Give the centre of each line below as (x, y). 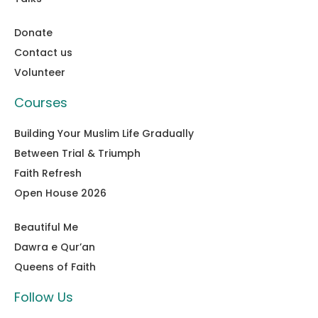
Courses (41, 102)
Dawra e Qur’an (55, 247)
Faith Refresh (48, 173)
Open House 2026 (60, 193)
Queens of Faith (55, 267)
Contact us (43, 52)
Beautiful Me (46, 227)
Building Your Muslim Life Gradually (104, 133)
